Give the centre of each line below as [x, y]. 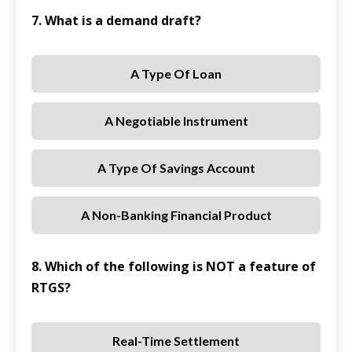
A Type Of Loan [176, 74]
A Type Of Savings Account [176, 168]
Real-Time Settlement [176, 341]
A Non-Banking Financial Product [176, 215]
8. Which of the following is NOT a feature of [174, 267]
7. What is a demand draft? [116, 21]
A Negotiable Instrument [176, 121]
